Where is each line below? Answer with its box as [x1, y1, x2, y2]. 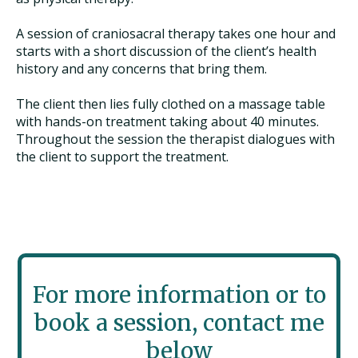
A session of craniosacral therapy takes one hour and [16, 25, 336, 43]
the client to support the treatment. [16, 148, 229, 166]
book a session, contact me [34, 308, 324, 338]
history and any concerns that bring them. [16, 60, 270, 78]
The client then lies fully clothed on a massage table [16, 95, 325, 113]
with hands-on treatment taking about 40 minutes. [16, 113, 319, 131]
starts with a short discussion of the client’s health [16, 42, 316, 61]
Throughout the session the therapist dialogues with [16, 130, 335, 149]
